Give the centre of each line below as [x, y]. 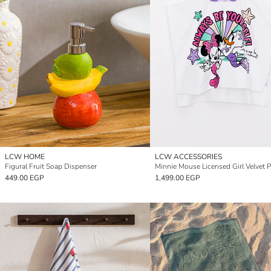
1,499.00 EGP [178, 178]
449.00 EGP [24, 178]
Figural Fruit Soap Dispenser [51, 166]
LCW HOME [25, 157]
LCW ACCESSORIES [188, 157]
